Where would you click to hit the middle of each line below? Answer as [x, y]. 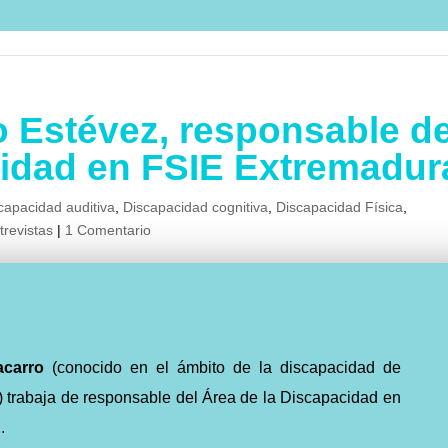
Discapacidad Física [340, 207]
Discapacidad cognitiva [196, 207]
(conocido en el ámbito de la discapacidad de [226, 367]
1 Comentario [108, 230]
